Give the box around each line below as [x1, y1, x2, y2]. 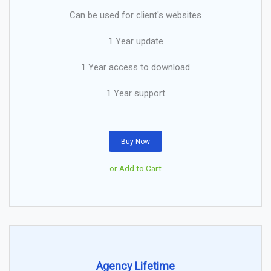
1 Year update [108, 35, 163, 47]
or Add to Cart [109, 163, 162, 174]
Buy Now [121, 137, 150, 146]
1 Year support [106, 87, 165, 99]
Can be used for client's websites [70, 9, 201, 21]
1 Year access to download [81, 61, 190, 73]
